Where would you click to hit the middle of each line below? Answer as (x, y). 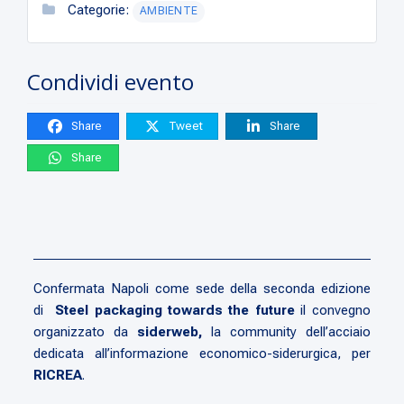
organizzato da (86, 331)
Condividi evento (111, 81)
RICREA (58, 375)
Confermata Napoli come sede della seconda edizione (202, 288)
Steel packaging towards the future (178, 310)
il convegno (335, 310)
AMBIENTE (169, 10)
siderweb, (174, 331)
